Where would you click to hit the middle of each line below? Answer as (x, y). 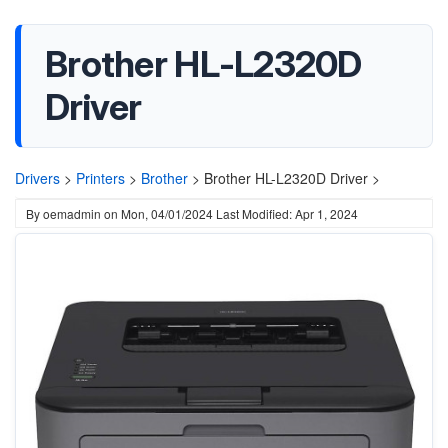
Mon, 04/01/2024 (167, 213)
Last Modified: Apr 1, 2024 (287, 213)
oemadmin (72, 213)
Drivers (37, 178)
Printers (100, 178)
